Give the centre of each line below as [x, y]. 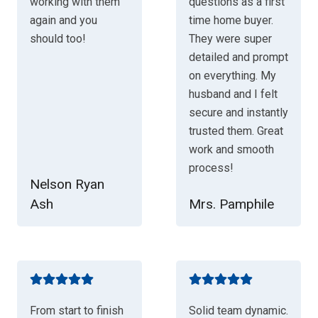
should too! [57, 38]
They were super [230, 38]
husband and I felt [233, 94]
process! [211, 168]
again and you [63, 20]
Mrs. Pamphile [231, 204]
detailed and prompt [238, 57]
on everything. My [232, 75]
